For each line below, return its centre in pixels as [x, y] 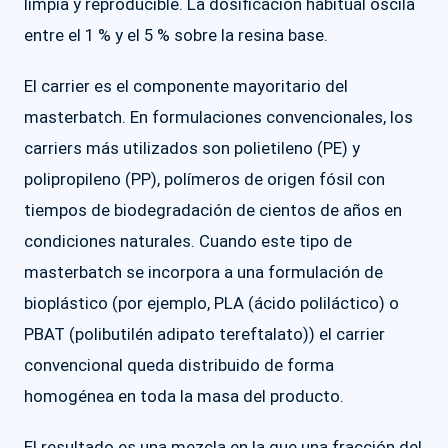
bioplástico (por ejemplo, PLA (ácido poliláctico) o [211, 303]
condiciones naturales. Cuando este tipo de [188, 241]
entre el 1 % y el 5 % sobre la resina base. [176, 35]
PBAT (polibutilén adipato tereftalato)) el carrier [204, 334]
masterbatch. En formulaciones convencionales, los [218, 117]
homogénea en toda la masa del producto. [184, 396]
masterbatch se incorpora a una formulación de [203, 272]
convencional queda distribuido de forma [179, 365]
